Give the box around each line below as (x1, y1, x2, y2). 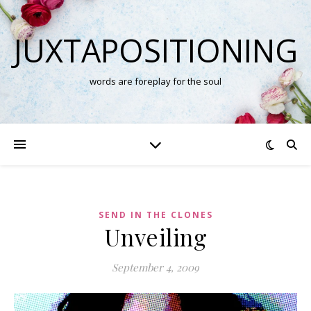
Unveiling (103, 221, 208, 252)
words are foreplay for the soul (90, 75, 221, 87)
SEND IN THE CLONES (98, 209, 213, 221)
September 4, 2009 (112, 260, 199, 274)
